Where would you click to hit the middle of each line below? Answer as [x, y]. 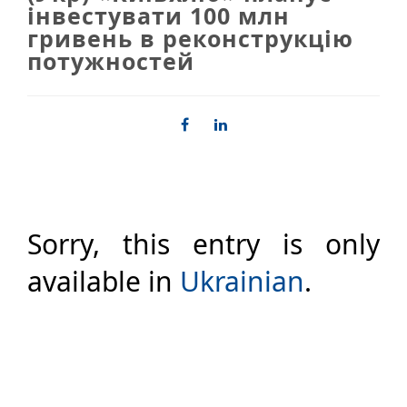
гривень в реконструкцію [190, 38]
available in [104, 281]
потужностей [111, 60]
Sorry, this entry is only [203, 243]
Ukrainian [242, 281]
